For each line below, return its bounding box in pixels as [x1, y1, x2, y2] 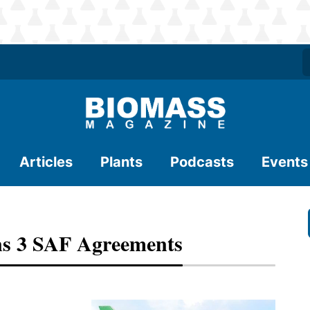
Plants [100, 154, 143, 170]
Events [262, 154, 308, 170]
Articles [19, 154, 73, 170]
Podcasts [170, 154, 234, 170]
